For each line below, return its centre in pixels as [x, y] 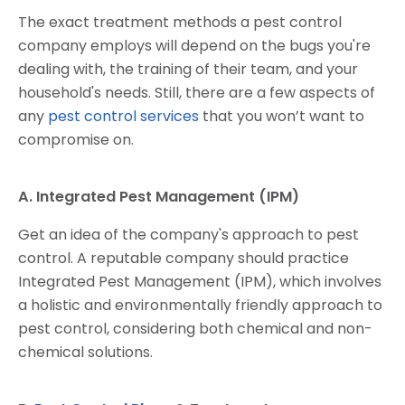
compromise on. [78, 140]
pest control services [123, 117]
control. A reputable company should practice [184, 259]
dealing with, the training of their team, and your [188, 70]
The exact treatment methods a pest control [180, 23]
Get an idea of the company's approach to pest [188, 235]
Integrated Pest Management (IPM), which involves [200, 282]
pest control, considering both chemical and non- [195, 329]
